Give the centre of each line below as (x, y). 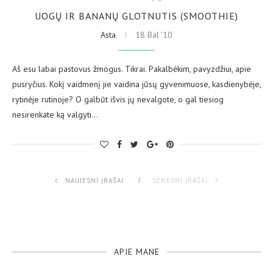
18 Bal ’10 (154, 34)
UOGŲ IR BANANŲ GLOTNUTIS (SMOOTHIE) (136, 16)
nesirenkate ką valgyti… (55, 114)
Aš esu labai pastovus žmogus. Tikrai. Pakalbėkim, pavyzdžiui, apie (132, 69)
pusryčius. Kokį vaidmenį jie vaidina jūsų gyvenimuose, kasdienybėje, (136, 84)
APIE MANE (136, 251)
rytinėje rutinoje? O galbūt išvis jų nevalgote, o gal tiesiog (118, 99)
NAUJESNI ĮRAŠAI (93, 180)
